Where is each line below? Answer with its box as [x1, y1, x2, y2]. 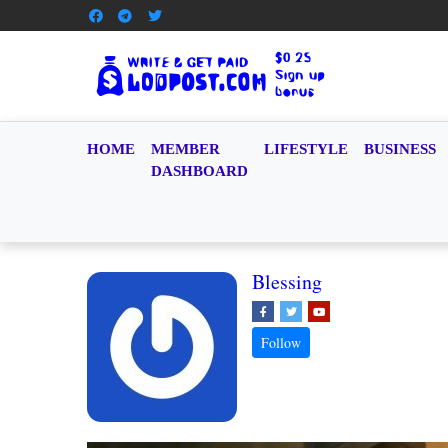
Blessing [252, 268, 322, 295]
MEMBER [151, 141, 220, 157]
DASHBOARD [151, 163, 248, 179]
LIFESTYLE [264, 141, 348, 157]
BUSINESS [364, 141, 436, 157]
